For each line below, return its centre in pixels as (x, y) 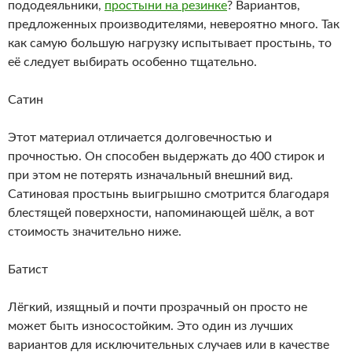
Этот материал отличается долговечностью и (140, 137)
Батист (28, 269)
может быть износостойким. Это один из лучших (150, 326)
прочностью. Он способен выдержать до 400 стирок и (166, 156)
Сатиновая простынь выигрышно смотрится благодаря (169, 194)
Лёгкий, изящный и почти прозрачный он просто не (158, 307)
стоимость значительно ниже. (95, 231)
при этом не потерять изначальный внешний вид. (150, 175)
